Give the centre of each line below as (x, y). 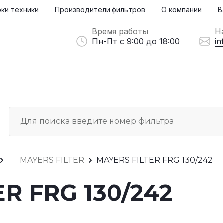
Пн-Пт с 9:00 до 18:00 (136, 41)
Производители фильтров (100, 10)
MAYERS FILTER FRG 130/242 (154, 160)
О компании (181, 10)
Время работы (120, 31)
